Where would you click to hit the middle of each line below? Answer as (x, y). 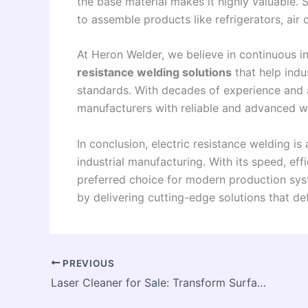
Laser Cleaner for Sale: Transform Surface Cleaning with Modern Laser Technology (262, 283)
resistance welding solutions (154, 73)
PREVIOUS (87, 263)
